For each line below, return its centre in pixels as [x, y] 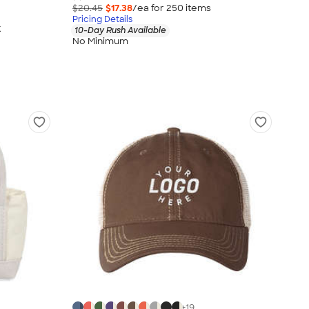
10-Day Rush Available [120, 30]
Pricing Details [102, 19]
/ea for [149, 8]
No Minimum [100, 41]
